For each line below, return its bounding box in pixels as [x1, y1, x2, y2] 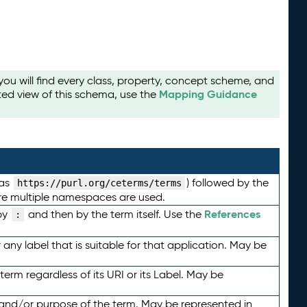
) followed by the [186, 176, 269, 190]
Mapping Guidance [159, 87, 258, 102]
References [204, 207, 260, 222]
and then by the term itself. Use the [25, 208, 204, 221]
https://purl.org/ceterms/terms [16, 177, 182, 189]
